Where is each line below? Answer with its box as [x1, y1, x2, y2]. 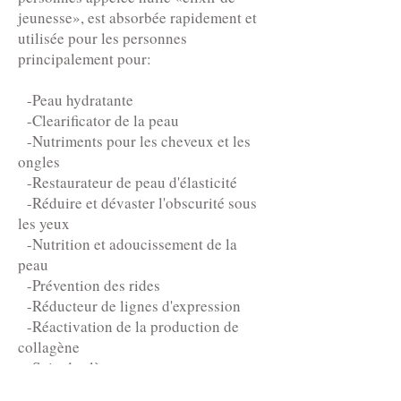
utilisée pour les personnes [18, 28, 187, 48]
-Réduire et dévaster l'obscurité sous [18, 192, 257, 213]
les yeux [18, 213, 70, 234]
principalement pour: [18, 48, 151, 69]
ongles [18, 151, 60, 172]
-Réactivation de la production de [18, 316, 239, 337]
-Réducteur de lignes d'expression [18, 295, 241, 316]
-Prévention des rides [18, 275, 160, 295]
